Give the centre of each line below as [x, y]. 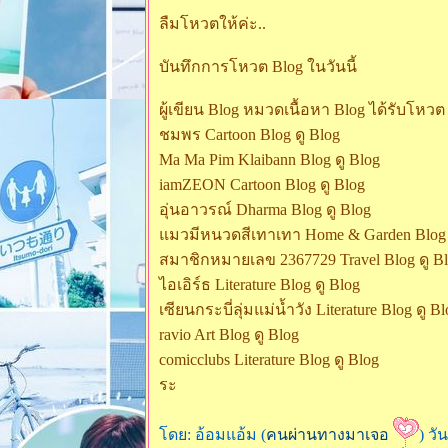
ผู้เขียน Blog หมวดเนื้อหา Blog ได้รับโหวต [302, 109]
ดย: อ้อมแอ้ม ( [212, 434]
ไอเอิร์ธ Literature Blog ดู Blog [259, 284]
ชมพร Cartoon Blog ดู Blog [249, 134]
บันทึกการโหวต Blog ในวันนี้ [258, 66]
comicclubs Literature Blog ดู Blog [269, 359]
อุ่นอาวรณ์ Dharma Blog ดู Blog [265, 209]
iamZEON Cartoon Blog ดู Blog [262, 184]
